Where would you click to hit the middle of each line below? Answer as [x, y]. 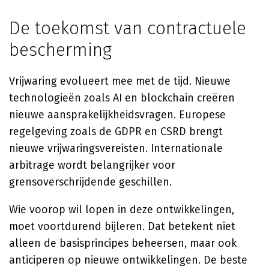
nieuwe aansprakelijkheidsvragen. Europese [117, 115]
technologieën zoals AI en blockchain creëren [122, 98]
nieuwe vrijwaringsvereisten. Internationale [116, 148]
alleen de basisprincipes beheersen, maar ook [123, 243]
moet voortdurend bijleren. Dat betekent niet [122, 226]
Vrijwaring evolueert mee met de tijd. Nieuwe [120, 81]
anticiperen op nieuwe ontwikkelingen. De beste [128, 260]
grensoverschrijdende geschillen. [90, 182]
